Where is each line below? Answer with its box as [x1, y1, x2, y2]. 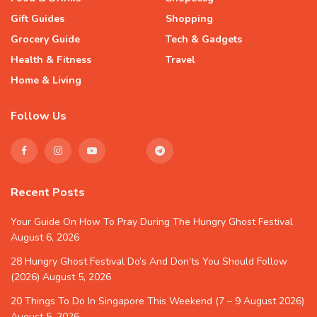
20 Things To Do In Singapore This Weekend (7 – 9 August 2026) [11, 294, 304, 308]
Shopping [166, 12, 213, 25]
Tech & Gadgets [166, 33, 242, 46]
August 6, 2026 [11, 231, 79, 244]
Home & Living [11, 74, 81, 87]
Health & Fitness [11, 53, 91, 67]
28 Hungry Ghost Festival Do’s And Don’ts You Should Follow [11, 255, 287, 268]
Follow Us [11, 108, 67, 124]
